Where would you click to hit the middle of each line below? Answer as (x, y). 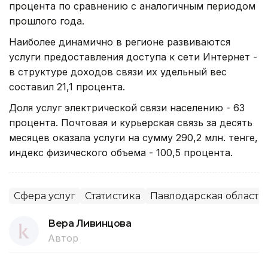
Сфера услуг (45, 196)
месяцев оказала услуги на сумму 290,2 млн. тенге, (133, 137)
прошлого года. (47, 21)
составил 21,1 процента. (67, 86)
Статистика (113, 196)
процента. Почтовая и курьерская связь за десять (131, 122)
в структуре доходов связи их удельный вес (118, 71)
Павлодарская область (207, 196)
